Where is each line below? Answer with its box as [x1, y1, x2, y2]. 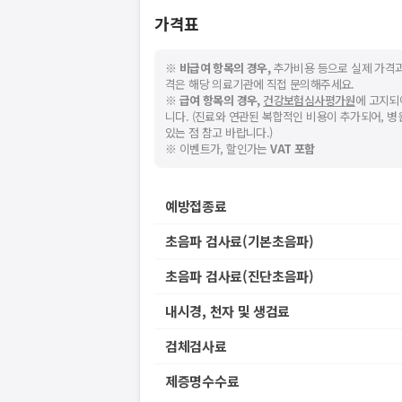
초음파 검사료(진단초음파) [165, 267, 314, 285]
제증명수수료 [165, 371, 240, 390]
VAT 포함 [270, 140, 315, 157]
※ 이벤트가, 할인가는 [165, 140, 271, 157]
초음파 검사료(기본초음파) [165, 232, 314, 250]
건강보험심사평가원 [263, 92, 355, 109]
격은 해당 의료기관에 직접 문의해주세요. [165, 75, 354, 92]
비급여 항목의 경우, [179, 59, 271, 76]
